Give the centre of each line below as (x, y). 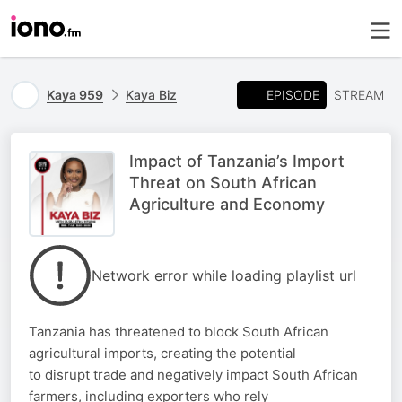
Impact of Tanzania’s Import (237, 161)
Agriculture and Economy (227, 204)
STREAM (359, 95)
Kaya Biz (151, 95)
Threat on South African (223, 183)
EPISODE (293, 94)
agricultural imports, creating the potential (162, 353)
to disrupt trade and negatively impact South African (193, 375)
